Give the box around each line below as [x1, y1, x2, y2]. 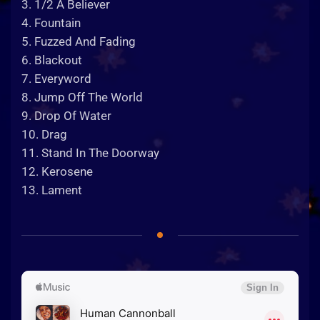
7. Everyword [21, 71, 91, 86]
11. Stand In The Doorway [21, 146, 159, 160]
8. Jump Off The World [21, 90, 143, 104]
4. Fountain [21, 16, 81, 30]
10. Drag [21, 127, 67, 141]
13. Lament [21, 183, 82, 197]
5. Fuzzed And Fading [21, 34, 136, 49]
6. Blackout [21, 53, 82, 67]
